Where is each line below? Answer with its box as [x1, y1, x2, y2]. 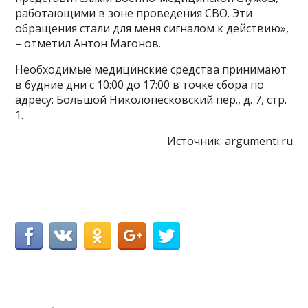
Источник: [166, 133, 225, 149]
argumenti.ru [224, 133, 293, 149]
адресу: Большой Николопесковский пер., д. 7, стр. [15, 92, 287, 108]
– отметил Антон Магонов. [15, 36, 162, 52]
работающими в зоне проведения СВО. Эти [15, 5, 253, 21]
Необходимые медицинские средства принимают [15, 62, 287, 78]
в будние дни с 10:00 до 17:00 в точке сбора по [15, 77, 265, 93]
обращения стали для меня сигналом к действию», [15, 21, 289, 36]
